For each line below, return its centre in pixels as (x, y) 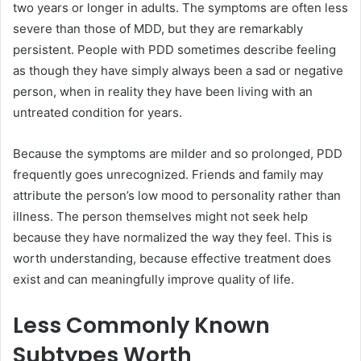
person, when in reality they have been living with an (163, 91)
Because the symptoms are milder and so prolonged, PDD (178, 153)
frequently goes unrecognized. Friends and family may (168, 174)
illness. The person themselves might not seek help (160, 216)
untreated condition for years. (98, 112)
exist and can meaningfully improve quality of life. (154, 279)
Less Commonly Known (141, 325)
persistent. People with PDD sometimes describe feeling (174, 49)
